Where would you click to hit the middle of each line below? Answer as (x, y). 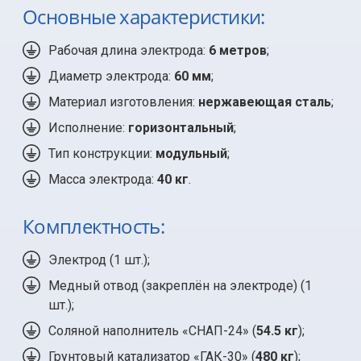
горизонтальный (181, 127)
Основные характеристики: (144, 16)
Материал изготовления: (123, 102)
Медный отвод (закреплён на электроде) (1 (180, 285)
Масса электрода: (103, 179)
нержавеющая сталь (265, 102)
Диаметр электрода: (111, 76)
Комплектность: (94, 226)
